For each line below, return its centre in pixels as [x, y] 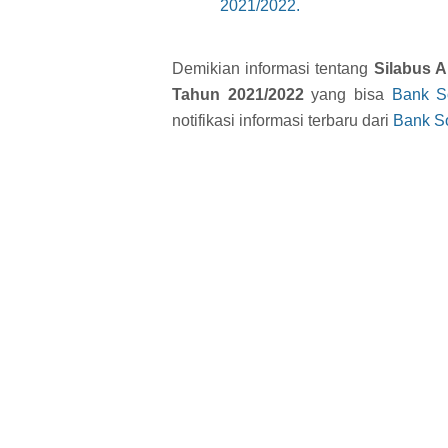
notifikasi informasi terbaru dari [282, 120]
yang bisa [347, 94]
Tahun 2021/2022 [238, 94]
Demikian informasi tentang [273, 68]
